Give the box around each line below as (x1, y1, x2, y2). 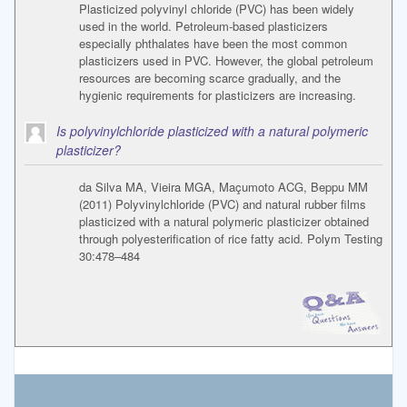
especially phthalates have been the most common (79, 35, 347, 53)
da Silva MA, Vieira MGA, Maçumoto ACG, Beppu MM (79, 178, 368, 196)
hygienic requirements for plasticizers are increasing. (79, 86, 356, 104)
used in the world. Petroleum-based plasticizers (79, 17, 328, 35)
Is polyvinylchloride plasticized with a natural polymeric (56, 122, 368, 141)
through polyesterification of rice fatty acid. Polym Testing (79, 230, 382, 248)
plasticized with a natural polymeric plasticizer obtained (79, 213, 369, 231)
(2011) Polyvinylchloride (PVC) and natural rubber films (79, 195, 366, 213)
